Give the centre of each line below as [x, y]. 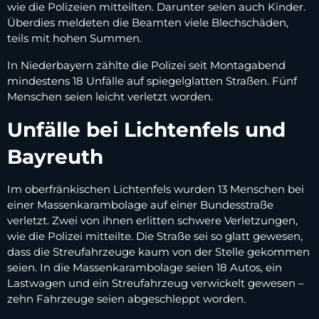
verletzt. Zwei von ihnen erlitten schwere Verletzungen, [152, 221]
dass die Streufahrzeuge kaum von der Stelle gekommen [158, 252]
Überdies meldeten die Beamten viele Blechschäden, [148, 23]
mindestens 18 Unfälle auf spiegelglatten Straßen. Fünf [152, 81]
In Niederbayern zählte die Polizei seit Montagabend [146, 66]
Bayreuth [55, 157]
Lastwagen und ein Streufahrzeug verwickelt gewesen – [156, 283]
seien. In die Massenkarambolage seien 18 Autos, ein [145, 268]
